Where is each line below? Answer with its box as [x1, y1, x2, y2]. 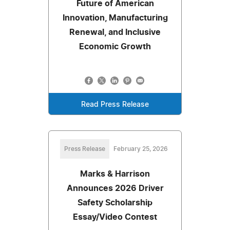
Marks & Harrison [80, 170, 150, 179]
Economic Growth [79, 43, 151, 51]
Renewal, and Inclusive [69, 28, 161, 37]
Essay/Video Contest [73, 213, 157, 222]
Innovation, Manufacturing [62, 14, 168, 23]
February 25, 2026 [113, 146, 168, 152]
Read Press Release [81, 101, 149, 109]
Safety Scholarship [78, 199, 152, 207]
